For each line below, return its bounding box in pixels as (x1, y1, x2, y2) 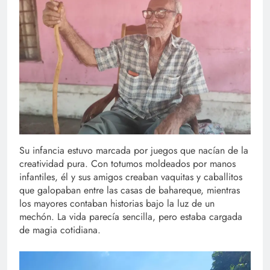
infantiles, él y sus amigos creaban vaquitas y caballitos (19, 170, 242, 184)
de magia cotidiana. (19, 223, 101, 237)
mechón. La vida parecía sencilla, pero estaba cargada (19, 210, 242, 224)
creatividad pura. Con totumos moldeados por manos (19, 157, 236, 171)
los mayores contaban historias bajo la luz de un (19, 196, 215, 211)
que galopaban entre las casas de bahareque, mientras (19, 183, 240, 198)
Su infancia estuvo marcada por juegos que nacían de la (19, 143, 248, 158)
